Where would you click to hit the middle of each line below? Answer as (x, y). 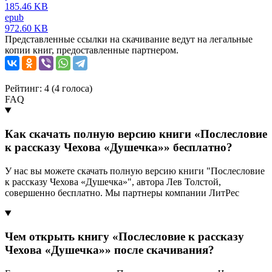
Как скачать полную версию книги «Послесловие (136, 134)
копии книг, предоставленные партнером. (92, 50)
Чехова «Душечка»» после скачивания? (110, 250)
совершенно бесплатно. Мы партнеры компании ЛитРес (122, 192)
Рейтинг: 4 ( (30, 89)
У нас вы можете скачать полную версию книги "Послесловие (135, 171)
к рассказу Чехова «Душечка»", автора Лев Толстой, (113, 182)
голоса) (76, 89)
